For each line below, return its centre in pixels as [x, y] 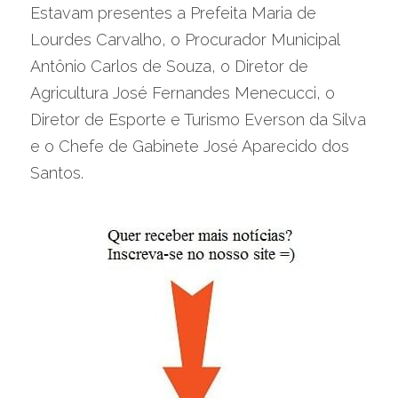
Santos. [57, 173]
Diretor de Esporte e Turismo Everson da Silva [198, 119]
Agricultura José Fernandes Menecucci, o [183, 93]
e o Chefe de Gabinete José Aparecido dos [190, 146]
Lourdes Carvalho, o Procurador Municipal [185, 40]
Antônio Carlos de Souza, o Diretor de [169, 66]
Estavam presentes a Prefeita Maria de [173, 13]
